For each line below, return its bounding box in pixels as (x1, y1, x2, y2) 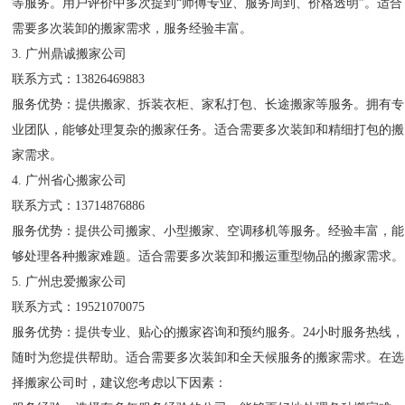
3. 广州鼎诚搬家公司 (12, 47, 127, 61)
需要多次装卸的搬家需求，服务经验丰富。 (12, 22, 253, 35)
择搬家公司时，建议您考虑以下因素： (12, 376, 228, 390)
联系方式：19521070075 (12, 300, 146, 314)
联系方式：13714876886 (12, 199, 146, 212)
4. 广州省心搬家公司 (12, 174, 127, 187)
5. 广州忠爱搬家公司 (12, 275, 127, 288)
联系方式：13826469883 (12, 72, 146, 86)
